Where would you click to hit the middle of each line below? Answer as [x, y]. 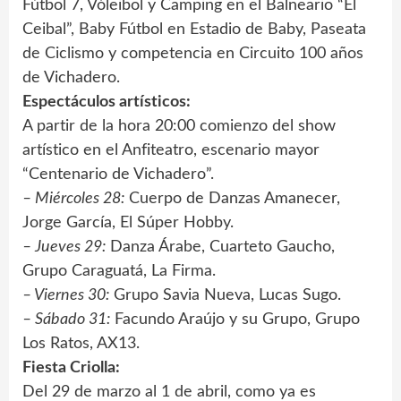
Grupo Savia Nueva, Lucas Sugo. [225, 296]
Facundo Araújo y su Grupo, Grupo [235, 320]
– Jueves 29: [64, 247]
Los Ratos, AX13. [81, 344]
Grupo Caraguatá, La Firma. [119, 272]
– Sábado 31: [66, 320]
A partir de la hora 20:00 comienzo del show [179, 127]
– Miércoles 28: [73, 199]
